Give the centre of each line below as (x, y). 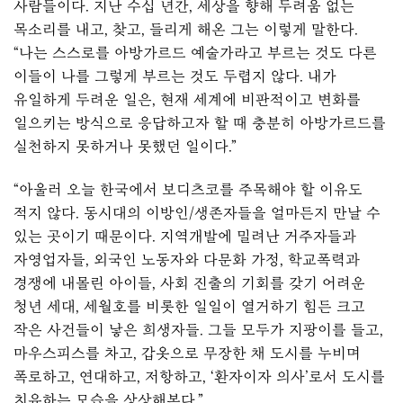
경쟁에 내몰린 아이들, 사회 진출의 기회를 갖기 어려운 (189, 283)
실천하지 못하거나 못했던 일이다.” (125, 146)
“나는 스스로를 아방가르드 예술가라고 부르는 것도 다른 (195, 52)
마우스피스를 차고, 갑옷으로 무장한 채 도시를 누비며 (187, 354)
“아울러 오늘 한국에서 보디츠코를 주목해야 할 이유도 (188, 190)
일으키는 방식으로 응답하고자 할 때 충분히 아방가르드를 (200, 122)
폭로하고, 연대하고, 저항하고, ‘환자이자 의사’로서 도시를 (199, 377)
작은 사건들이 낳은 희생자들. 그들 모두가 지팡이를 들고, (198, 330)
